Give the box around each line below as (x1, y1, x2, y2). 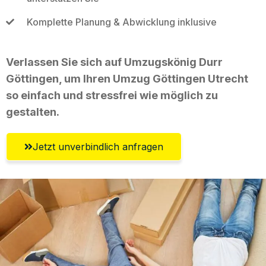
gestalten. (6, 105, 59, 118)
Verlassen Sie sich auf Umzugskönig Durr (6, 55, 223, 68)
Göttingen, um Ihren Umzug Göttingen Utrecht (6, 72, 248, 85)
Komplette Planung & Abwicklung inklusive (26, 15, 217, 28)
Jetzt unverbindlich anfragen (33, 140, 163, 153)
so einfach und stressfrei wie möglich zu (6, 88, 218, 102)
